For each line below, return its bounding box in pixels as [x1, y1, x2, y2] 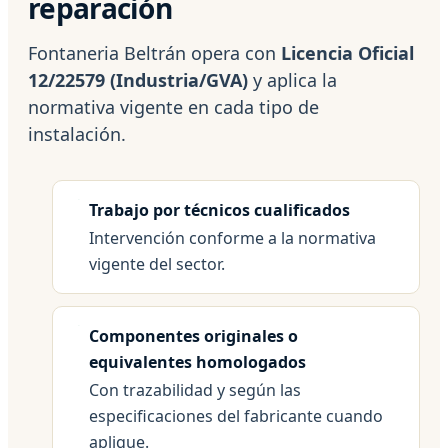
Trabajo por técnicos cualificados [89, 198, 350, 221]
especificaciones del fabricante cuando [89, 404, 383, 427]
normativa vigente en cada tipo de [28, 94, 319, 119]
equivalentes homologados [89, 350, 306, 373]
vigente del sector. [89, 252, 225, 275]
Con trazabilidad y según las [89, 378, 301, 401]
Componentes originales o [89, 324, 298, 347]
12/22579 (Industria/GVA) [28, 67, 248, 92]
